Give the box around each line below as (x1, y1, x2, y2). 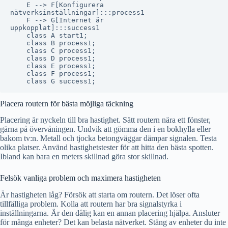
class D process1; (10, 54, 96, 62)
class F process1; (10, 69, 96, 77)
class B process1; (10, 39, 96, 47)
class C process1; (10, 46, 96, 54)
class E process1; (10, 62, 96, 70)
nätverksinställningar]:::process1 (10, 8, 145, 16)
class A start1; (10, 31, 88, 39)
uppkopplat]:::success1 (10, 23, 100, 32)
